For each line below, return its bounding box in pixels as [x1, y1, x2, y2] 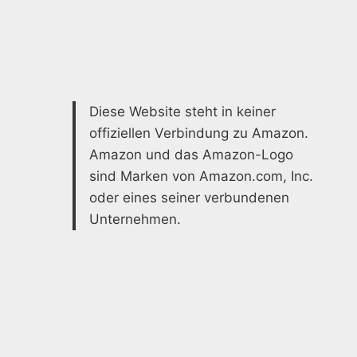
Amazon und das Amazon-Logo [89, 147, 293, 163]
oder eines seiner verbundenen [89, 190, 289, 206]
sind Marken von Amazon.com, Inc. [89, 168, 313, 185]
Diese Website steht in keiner [89, 104, 276, 120]
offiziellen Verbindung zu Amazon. [89, 125, 308, 142]
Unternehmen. [89, 211, 181, 228]
